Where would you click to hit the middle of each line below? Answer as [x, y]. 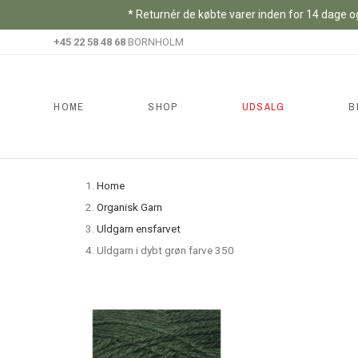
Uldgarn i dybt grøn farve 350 [165, 250]
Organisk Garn [129, 207]
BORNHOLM [155, 42]
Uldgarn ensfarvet [138, 229]
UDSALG [263, 107]
